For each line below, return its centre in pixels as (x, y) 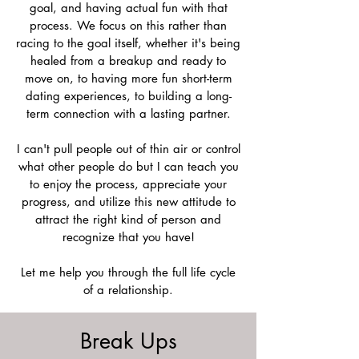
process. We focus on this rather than (128, 25)
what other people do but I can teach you (128, 166)
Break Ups (128, 341)
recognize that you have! (128, 237)
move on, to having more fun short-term (128, 78)
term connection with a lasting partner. (128, 113)
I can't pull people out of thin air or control (128, 149)
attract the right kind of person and (128, 219)
